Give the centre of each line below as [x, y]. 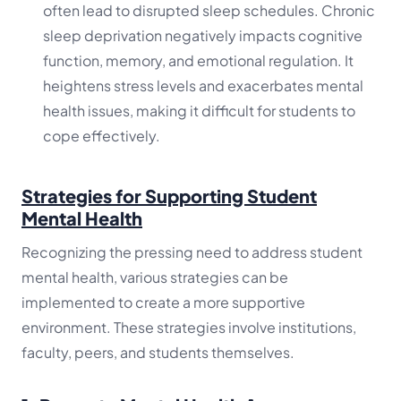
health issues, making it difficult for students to [199, 111]
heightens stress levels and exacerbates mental [203, 86]
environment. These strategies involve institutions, [189, 328]
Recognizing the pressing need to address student [192, 252]
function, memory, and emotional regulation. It [198, 61]
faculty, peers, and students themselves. [158, 353]
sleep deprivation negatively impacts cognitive [203, 36]
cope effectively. [102, 136]
